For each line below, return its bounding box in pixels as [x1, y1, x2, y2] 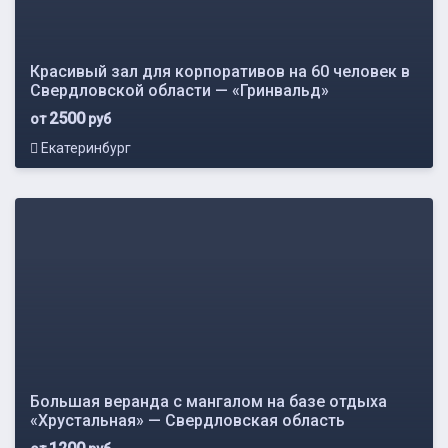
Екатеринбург [38, 139, 131, 156]
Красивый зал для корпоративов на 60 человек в [30, 61, 410, 81]
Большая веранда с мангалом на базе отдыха [30, 391, 387, 411]
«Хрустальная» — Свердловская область [30, 410, 345, 430]
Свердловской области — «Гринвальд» [30, 80, 329, 100]
